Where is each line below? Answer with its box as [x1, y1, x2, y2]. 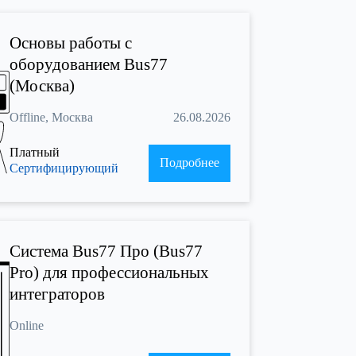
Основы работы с [10, 33, 132, 53]
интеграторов [10, 284, 105, 304]
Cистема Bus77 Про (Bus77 [10, 242, 203, 261]
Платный [10, 145, 60, 160]
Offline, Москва [10, 110, 93, 125]
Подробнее [159, 156, 219, 170]
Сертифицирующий [10, 161, 118, 176]
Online [10, 319, 44, 333]
